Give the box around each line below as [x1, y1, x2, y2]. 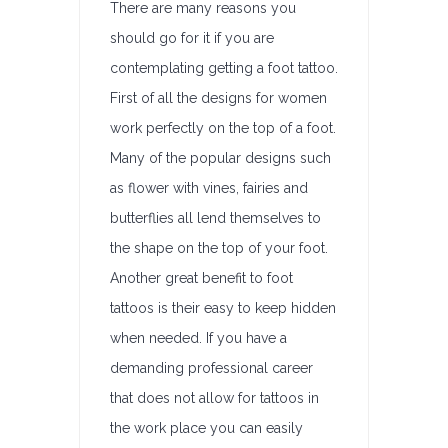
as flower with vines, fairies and [110, 180, 308, 196]
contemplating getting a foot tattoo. [110, 60, 338, 76]
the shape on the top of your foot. [110, 240, 328, 256]
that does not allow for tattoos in [110, 390, 319, 406]
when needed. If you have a [110, 330, 287, 346]
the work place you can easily [110, 420, 303, 436]
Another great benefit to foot [110, 270, 293, 286]
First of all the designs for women [110, 90, 327, 106]
